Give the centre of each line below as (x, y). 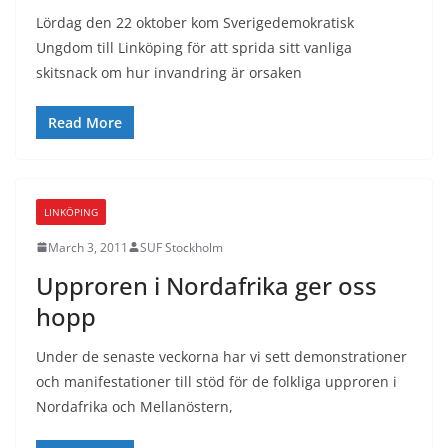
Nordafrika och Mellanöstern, (134, 406)
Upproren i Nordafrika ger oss (206, 285)
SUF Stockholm (181, 247)
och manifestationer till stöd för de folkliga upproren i (216, 381)
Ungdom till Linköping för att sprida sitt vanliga (194, 47)
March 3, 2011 (88, 247)
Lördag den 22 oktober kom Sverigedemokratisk (195, 22)
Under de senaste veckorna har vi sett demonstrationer (221, 356)
